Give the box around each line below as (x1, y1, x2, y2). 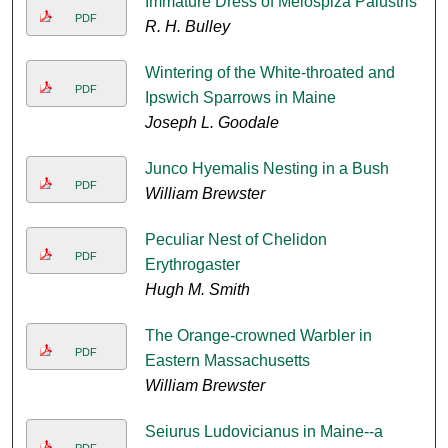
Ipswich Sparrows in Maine (144, 89, 336, 107)
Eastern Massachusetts (144, 352, 310, 370)
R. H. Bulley (144, 18, 230, 36)
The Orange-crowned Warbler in (144, 327, 372, 345)
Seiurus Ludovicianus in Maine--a (144, 423, 383, 441)
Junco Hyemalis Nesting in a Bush (144, 160, 389, 178)
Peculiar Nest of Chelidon (144, 231, 327, 249)
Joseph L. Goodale (144, 114, 279, 132)
